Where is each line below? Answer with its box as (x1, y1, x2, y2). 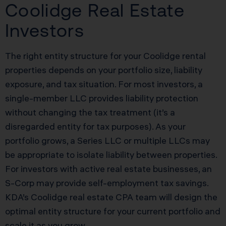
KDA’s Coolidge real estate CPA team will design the (5, 191, 217, 203)
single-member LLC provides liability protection (5, 92, 198, 104)
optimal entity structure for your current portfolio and (5, 205, 220, 217)
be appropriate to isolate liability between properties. (5, 148, 217, 160)
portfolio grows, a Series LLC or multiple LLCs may (5, 134, 210, 146)
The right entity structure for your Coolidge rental (5, 49, 206, 62)
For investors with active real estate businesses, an (5, 162, 212, 175)
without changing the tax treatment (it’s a (5, 106, 175, 118)
